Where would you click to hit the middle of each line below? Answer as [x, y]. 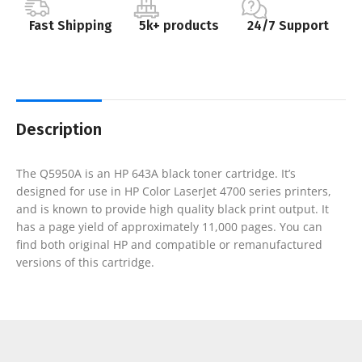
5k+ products [179, 25]
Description [59, 129]
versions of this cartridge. [85, 262]
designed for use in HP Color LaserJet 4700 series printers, [174, 191]
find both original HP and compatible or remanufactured [169, 244]
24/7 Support [288, 25]
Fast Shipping [70, 25]
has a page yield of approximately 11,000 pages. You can [169, 226]
